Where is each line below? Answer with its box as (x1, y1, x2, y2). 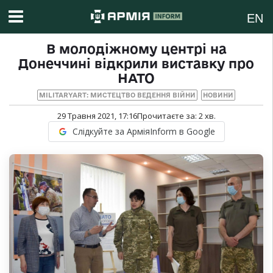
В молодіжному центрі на (46, 41, 227, 57)
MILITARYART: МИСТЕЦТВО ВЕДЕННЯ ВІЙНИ (39, 91, 196, 99)
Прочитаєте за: (136, 110, 199, 122)
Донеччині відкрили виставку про (18, 56, 254, 71)
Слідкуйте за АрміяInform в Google (72, 126, 215, 138)
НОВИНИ (203, 91, 233, 99)
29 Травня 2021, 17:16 (57, 110, 137, 122)
